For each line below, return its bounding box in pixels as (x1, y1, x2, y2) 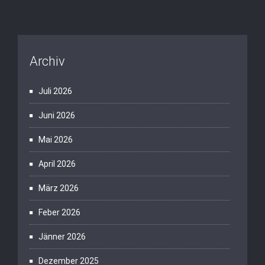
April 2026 (38, 159, 76, 169)
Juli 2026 (38, 86, 72, 96)
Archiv (30, 54, 65, 69)
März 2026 (38, 183, 79, 193)
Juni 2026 (38, 111, 75, 120)
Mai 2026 (38, 135, 73, 144)
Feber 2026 (38, 208, 80, 217)
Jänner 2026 (38, 232, 86, 241)
